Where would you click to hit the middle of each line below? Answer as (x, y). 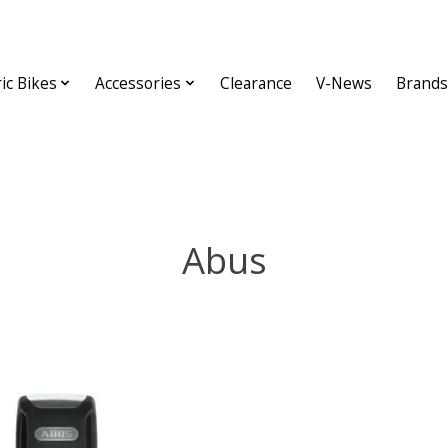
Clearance (255, 83)
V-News (343, 83)
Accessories (138, 83)
